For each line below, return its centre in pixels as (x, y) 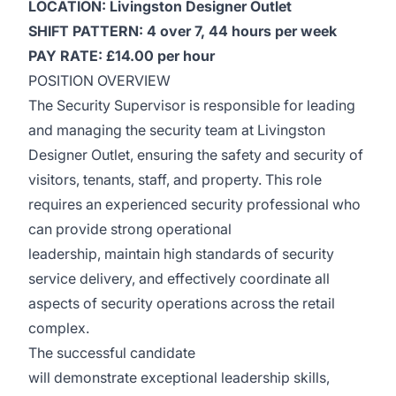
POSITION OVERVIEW (101, 80)
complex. (61, 328)
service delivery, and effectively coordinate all (179, 278)
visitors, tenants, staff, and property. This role (175, 179)
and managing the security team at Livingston (177, 130)
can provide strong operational (130, 229)
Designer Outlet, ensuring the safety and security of (196, 155)
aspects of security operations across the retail (182, 303)
